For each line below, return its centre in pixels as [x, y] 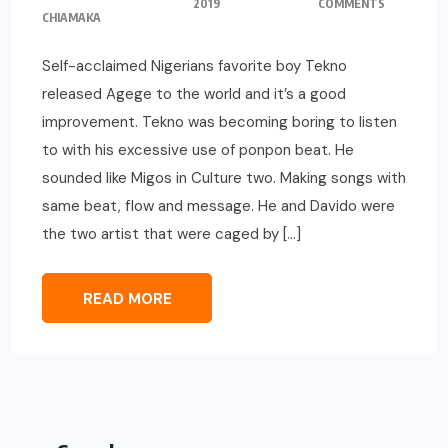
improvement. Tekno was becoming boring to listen [219, 121]
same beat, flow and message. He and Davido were [218, 205]
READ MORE [127, 298]
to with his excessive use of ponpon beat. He [198, 149]
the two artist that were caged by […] [171, 233]
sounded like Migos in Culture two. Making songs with [224, 177]
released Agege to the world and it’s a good [194, 93]
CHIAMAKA [71, 17]
